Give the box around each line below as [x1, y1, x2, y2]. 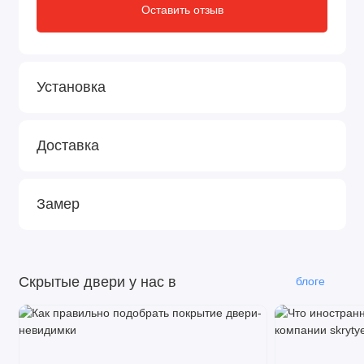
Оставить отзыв [141, 3, 223, 17]
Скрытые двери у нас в [18, 273, 176, 290]
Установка [37, 78, 106, 95]
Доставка [37, 136, 99, 154]
